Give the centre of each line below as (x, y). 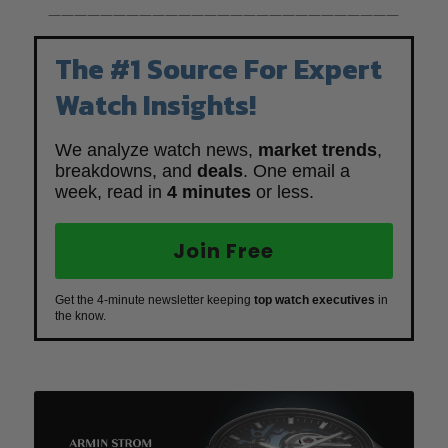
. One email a (296, 171)
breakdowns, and (125, 171)
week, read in (110, 192)
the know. (80, 316)
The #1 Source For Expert (218, 69)
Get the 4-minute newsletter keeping (154, 300)
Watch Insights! (155, 105)
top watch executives (314, 300)
